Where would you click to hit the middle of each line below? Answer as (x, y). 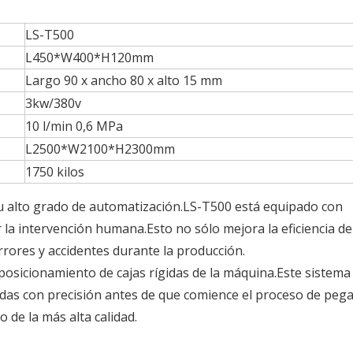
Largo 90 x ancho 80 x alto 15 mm (124, 80)
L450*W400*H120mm (89, 58)
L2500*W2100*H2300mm (100, 149)
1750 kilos (55, 172)
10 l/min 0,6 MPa (74, 126)
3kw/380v (53, 103)
